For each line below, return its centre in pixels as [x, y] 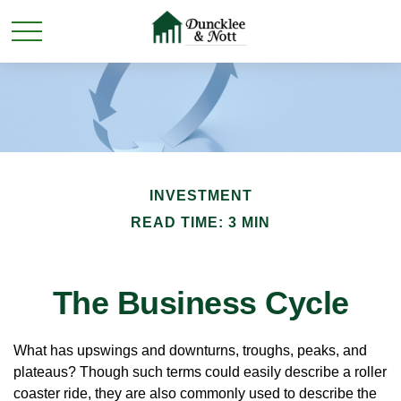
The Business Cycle [200, 303]
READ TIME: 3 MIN [200, 222]
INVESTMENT [200, 196]
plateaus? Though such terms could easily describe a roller [200, 372]
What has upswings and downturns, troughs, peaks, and [190, 350]
